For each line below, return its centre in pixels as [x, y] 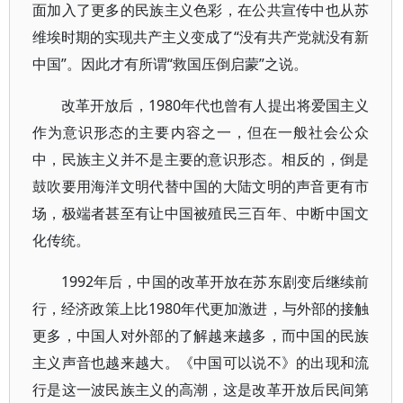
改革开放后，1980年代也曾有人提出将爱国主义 [215, 105]
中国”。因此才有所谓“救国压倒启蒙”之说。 [170, 64]
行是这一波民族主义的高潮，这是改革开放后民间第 [201, 390]
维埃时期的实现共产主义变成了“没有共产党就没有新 [201, 37]
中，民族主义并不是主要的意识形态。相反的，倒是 [201, 159]
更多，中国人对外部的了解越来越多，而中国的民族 [201, 336]
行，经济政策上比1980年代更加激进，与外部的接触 [201, 309]
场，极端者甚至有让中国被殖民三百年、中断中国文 [201, 213]
